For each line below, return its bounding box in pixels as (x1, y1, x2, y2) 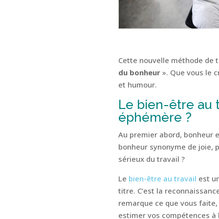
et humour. (118, 79, 157, 89)
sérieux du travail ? (118, 153, 185, 164)
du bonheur (118, 67, 160, 77)
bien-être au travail (128, 173, 197, 183)
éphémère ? (118, 109, 195, 125)
